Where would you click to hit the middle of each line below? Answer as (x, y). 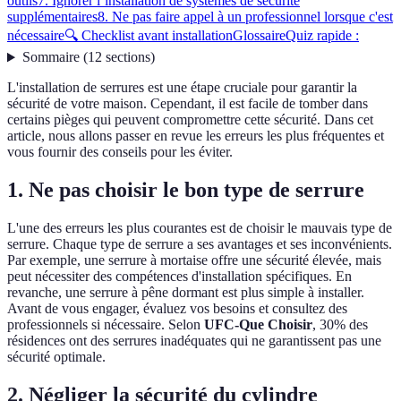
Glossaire (259, 36)
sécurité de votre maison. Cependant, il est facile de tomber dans (188, 104)
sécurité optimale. (56, 357)
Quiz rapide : (322, 36)
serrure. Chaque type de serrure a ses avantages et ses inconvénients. (200, 244)
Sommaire (51, 57)
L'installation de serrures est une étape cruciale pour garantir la (182, 88)
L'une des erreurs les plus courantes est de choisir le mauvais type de (200, 228)
